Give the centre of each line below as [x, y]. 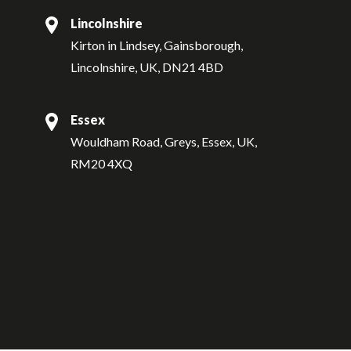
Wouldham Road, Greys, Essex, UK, [164, 142]
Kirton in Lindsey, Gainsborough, [157, 45]
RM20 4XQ [101, 164]
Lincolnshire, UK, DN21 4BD [147, 67]
